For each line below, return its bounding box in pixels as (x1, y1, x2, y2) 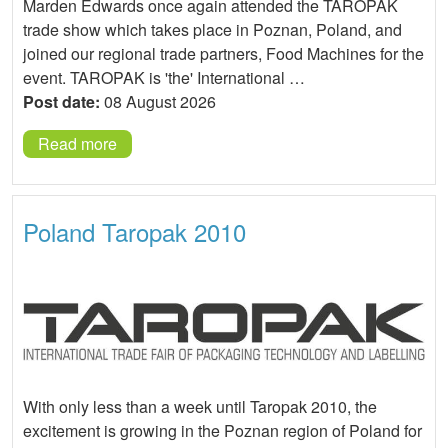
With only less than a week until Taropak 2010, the (23, 394, 377, 418)
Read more (38, 131, 117, 155)
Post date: (23, 89, 100, 113)
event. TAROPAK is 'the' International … (23, 65, 305, 89)
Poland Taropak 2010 (23, 213, 246, 249)
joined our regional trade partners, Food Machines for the (23, 41, 424, 65)
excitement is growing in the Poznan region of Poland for (23, 418, 422, 442)
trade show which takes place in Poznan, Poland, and (23, 17, 402, 41)
